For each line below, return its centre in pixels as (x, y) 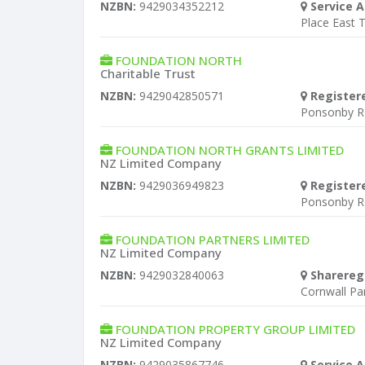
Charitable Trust (148, 73)
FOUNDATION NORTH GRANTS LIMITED (230, 150)
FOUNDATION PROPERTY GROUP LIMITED (235, 329)
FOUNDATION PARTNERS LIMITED (213, 240)
